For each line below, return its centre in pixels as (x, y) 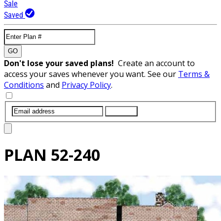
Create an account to (156, 63)
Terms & (194, 74)
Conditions (24, 85)
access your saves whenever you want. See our (91, 74)
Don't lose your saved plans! (61, 63)
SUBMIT (121, 111)
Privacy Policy (86, 85)
